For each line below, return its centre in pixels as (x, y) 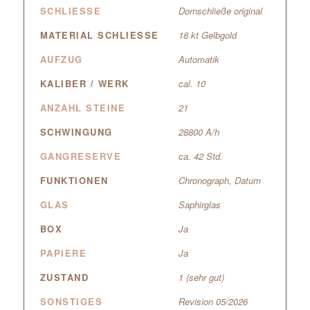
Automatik (199, 60)
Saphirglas (199, 205)
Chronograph (203, 181)
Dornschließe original (220, 11)
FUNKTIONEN (74, 181)
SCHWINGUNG (76, 132)
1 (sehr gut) (201, 277)
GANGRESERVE (81, 156)
